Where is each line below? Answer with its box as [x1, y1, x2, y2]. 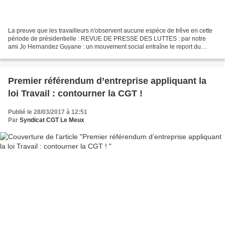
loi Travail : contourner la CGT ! [8, 88, 143, 99]
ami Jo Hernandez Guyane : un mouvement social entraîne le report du [8, 43, 201, 51]
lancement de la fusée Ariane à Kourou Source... [8, 51, 140, 59]
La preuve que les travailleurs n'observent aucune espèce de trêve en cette [8, 27, 212, 35]
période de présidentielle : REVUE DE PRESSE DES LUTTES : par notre [8, 35, 206, 43]
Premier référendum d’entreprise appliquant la [8, 76, 206, 86]
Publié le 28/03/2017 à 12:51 [8, 108, 87, 116]
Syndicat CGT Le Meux [20, 117, 84, 124]
